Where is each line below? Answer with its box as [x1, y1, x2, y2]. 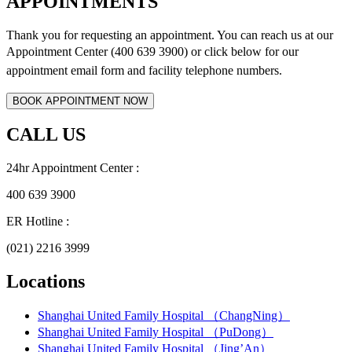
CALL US [6, 124, 86, 145]
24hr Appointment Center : [6, 161, 139, 175]
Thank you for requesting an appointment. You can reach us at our [6, 27, 333, 42]
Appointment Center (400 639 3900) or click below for [6, 44, 282, 58]
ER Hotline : [6, 214, 69, 229]
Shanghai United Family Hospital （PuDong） [38, 325, 273, 339]
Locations [6, 271, 85, 292]
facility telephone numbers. [148, 63, 282, 77]
